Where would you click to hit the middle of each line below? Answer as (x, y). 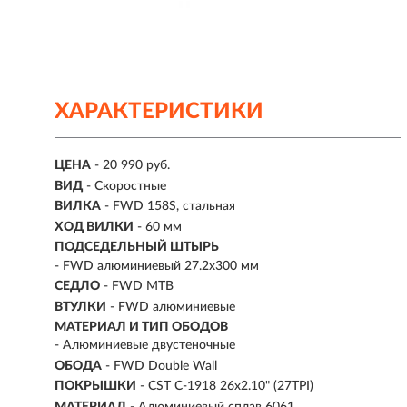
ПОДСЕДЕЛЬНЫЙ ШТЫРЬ (137, 248)
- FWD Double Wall (161, 366)
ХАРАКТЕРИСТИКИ (159, 112)
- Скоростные (126, 186)
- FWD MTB (139, 287)
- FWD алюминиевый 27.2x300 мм (157, 266)
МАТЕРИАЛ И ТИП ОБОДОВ (141, 327)
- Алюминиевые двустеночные (145, 346)
